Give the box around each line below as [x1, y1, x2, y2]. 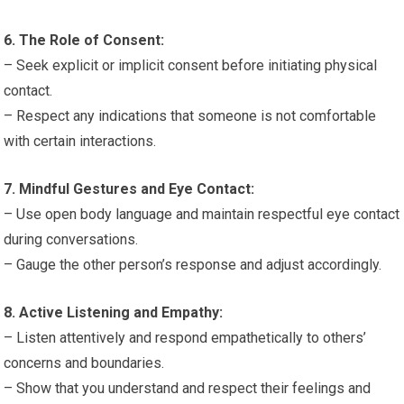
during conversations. [4, 231, 139, 248]
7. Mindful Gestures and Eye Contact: [4, 180, 255, 197]
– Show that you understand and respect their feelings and [4, 380, 372, 397]
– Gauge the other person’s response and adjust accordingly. [4, 256, 382, 273]
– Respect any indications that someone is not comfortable [4, 107, 377, 124]
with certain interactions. [4, 133, 157, 150]
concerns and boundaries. [4, 354, 165, 372]
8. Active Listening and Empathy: [4, 304, 224, 321]
